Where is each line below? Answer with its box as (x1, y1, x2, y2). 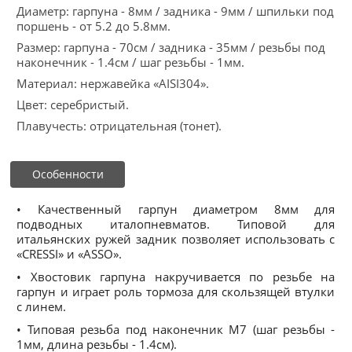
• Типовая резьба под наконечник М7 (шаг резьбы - (16, 321, 335, 337)
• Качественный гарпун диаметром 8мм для (16, 201, 335, 217)
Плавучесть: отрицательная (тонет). (16, 118, 222, 134)
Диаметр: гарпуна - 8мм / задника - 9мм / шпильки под (16, 3, 335, 19)
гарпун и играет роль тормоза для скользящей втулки (16, 284, 335, 299)
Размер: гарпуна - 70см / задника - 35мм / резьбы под (16, 39, 326, 55)
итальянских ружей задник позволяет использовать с (16, 231, 335, 247)
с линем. (16, 299, 67, 314)
